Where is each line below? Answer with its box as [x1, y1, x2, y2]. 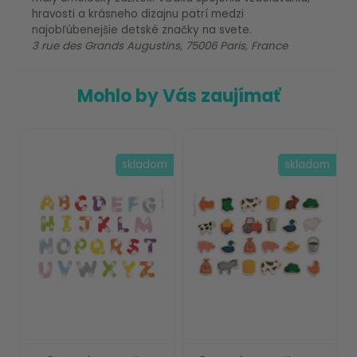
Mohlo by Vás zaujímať [76, 83, 280, 108]
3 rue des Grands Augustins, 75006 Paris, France [32, 37, 288, 53]
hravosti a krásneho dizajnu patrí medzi [32, 6, 244, 22]
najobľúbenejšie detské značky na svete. [32, 22, 252, 37]
